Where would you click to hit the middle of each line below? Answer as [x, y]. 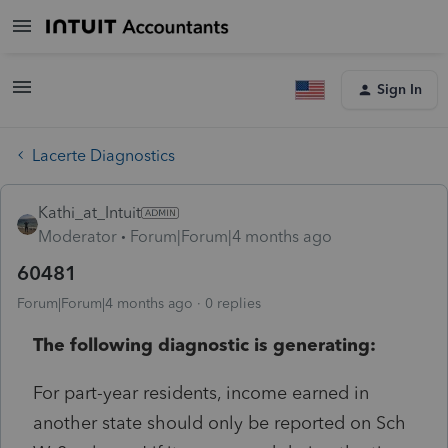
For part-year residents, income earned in [201, 392]
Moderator [77, 236]
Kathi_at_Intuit [89, 212]
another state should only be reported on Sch [219, 422]
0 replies [233, 303]
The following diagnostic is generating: [204, 344]
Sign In [399, 89]
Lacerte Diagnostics [103, 155]
